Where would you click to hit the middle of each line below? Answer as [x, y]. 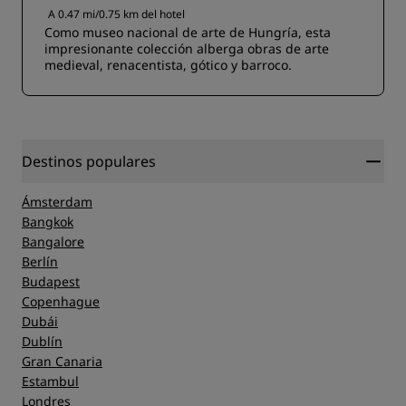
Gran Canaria [62, 362]
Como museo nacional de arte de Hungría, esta [188, 33]
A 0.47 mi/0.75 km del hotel [116, 14]
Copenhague [61, 302]
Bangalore [53, 242]
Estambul [50, 382]
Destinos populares [89, 162]
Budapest [51, 282]
